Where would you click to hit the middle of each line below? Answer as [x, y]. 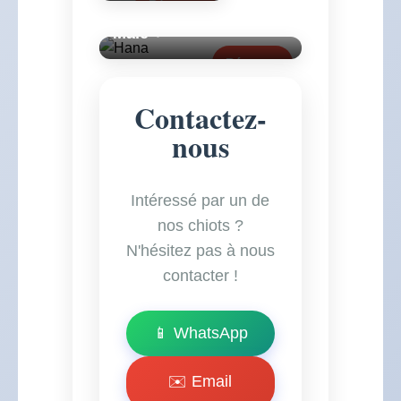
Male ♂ [139, 33]
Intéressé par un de [200, 200]
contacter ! [200, 276]
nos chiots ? [200, 226]
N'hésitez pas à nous [200, 251]
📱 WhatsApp [200, 333]
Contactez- [200, 118]
